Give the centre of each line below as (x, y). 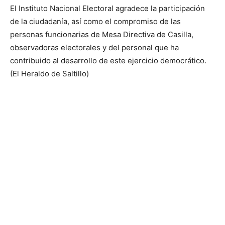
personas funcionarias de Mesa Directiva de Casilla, (102, 34)
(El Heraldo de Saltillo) (49, 73)
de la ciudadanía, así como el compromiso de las (95, 21)
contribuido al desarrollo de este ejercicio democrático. (108, 60)
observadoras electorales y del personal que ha (94, 47)
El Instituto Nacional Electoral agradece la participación (107, 8)
